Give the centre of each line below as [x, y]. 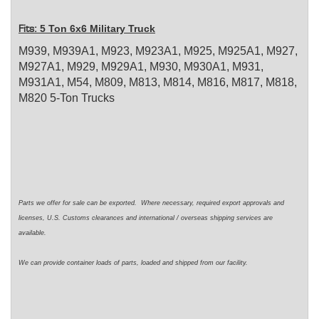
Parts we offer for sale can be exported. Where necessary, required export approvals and [151, 203]
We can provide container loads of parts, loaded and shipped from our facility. [133, 263]
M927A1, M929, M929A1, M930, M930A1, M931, [141, 67]
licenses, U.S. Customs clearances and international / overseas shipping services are [146, 218]
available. [33, 233]
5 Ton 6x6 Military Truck [98, 29]
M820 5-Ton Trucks [67, 98]
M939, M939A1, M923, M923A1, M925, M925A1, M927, [158, 51]
